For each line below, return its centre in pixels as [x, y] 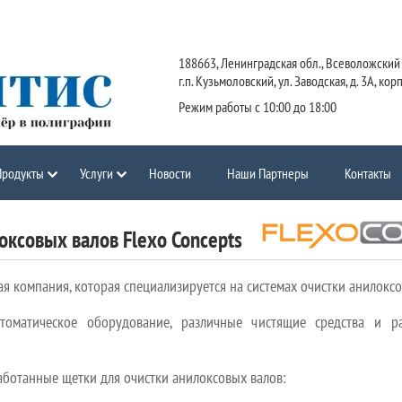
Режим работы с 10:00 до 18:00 [258, 107]
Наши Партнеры [268, 173]
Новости [170, 173]
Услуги [96, 173]
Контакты [368, 173]
